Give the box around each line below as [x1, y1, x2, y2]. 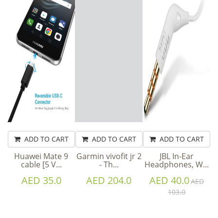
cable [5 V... [20, 159, 62, 170]
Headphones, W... [144, 159, 209, 170]
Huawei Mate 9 [14, 150, 69, 162]
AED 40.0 [149, 173, 189, 187]
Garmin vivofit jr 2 [76, 150, 142, 162]
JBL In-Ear [159, 150, 194, 162]
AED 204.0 [86, 173, 132, 187]
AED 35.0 [21, 173, 61, 187]
